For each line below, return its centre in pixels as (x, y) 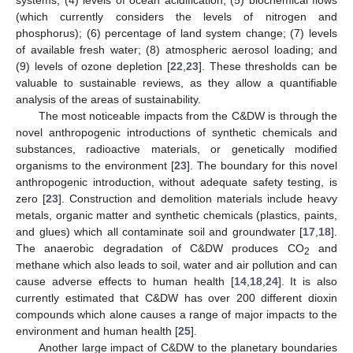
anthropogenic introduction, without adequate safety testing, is (176, 182)
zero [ (31, 199)
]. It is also (308, 282)
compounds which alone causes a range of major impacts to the (176, 315)
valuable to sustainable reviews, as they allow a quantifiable (176, 83)
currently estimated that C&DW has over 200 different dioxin (176, 298)
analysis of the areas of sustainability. (108, 100)
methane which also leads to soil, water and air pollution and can (176, 265)
